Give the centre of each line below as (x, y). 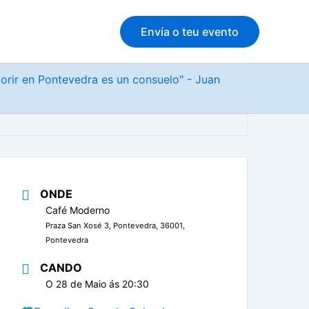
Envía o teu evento (190, 31)
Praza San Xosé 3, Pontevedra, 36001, (116, 226)
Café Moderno (78, 210)
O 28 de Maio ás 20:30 (98, 283)
